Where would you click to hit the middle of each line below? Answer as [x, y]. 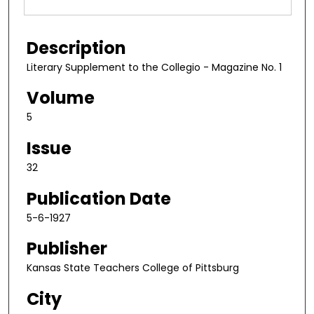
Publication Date [99, 198]
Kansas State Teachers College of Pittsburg [133, 268]
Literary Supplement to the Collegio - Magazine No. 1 [154, 67]
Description [76, 48]
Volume [61, 98]
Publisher [67, 249]
